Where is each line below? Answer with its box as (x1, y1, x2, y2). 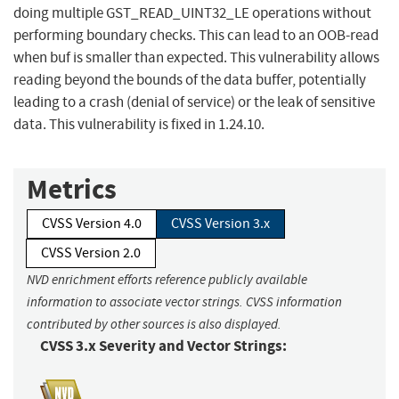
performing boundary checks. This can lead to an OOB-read (13, 26, 379, 45)
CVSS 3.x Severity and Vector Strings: (40, 336, 287, 357)
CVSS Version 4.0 (42, 215, 142, 233)
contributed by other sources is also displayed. (27, 316, 281, 333)
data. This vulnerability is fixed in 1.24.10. (13, 115, 265, 134)
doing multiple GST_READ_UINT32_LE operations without (13, 4, 371, 23)
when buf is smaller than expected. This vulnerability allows (13, 48, 379, 68)
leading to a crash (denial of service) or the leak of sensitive (13, 93, 375, 112)
